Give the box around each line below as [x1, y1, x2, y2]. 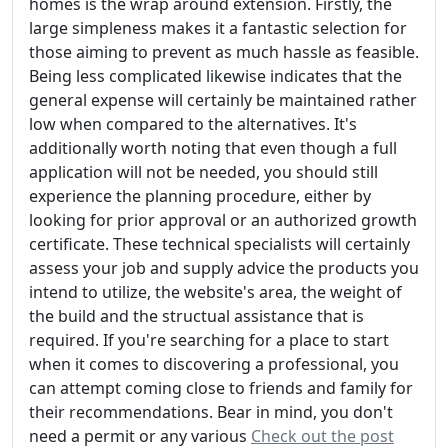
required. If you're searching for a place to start [29, 328, 389, 351]
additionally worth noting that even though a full [29, 136, 397, 159]
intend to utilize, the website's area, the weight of [29, 280, 402, 303]
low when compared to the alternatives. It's [29, 112, 357, 135]
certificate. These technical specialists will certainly [29, 232, 410, 255]
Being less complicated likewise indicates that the [29, 64, 402, 87]
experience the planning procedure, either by [29, 184, 371, 207]
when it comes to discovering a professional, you [29, 352, 399, 375]
